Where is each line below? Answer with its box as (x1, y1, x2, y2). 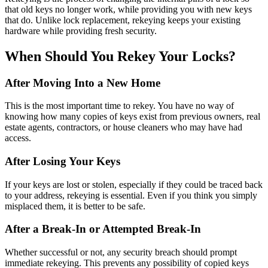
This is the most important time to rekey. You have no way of (5, 100, 234, 111)
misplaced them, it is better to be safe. (5, 200, 145, 211)
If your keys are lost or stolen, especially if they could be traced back (5, 179, 263, 190)
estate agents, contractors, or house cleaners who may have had (5, 122, 242, 133)
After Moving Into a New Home (5, 76, 160, 89)
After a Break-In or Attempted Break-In (5, 223, 201, 236)
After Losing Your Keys (5, 154, 120, 167)
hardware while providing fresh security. (5, 25, 157, 36)
